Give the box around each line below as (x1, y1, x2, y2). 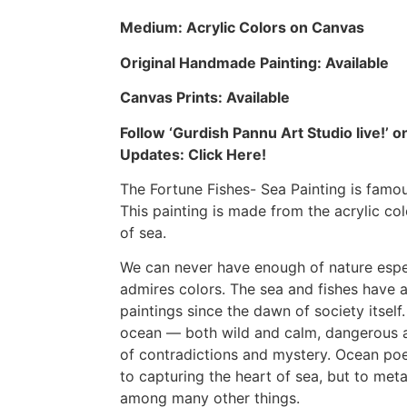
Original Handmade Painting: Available (120, 53, 389, 72)
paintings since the (120, 302, 253, 321)
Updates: (120, 144, 188, 164)
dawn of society (253, 302, 364, 321)
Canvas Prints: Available (120, 88, 290, 107)
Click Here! (188, 144, 266, 164)
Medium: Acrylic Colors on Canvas (120, 18, 364, 37)
